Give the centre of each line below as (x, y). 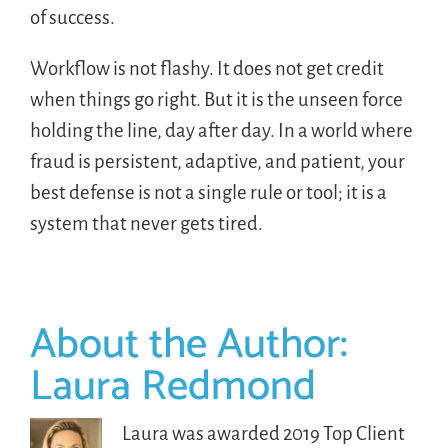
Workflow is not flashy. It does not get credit (206, 68)
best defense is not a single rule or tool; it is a (208, 192)
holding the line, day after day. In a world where (221, 130)
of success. (72, 17)
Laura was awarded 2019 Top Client (263, 433)
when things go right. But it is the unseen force (216, 99)
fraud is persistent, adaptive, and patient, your (217, 161)
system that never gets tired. (146, 223)
